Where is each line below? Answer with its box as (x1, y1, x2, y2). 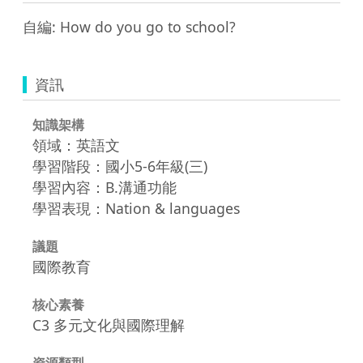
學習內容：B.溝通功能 (32, 177, 177, 197)
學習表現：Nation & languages (32, 198, 240, 218)
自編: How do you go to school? (23, 16, 236, 36)
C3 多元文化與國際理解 (32, 314, 185, 335)
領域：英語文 (32, 135, 120, 155)
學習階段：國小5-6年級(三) (32, 156, 207, 176)
